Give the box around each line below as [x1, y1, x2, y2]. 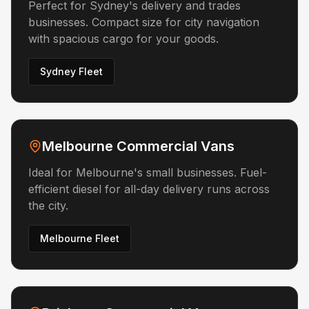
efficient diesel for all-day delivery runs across [28, 182, 270, 196]
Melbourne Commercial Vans [42, 138, 235, 154]
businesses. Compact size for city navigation [28, 15, 259, 29]
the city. [28, 199, 68, 212]
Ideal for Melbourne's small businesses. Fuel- [28, 166, 267, 179]
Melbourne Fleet [40, 232, 119, 244]
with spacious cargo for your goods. [28, 32, 219, 46]
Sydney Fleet [40, 66, 103, 77]
